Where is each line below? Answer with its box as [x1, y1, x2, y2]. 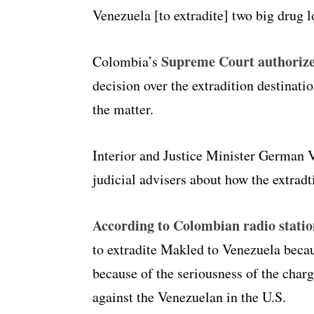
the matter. [93, 100, 153, 119]
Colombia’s [93, 52, 161, 71]
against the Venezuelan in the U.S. [93, 287, 286, 307]
